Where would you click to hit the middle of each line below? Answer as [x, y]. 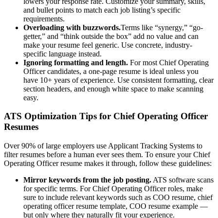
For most [144, 62]
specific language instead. [63, 54]
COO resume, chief [183, 198]
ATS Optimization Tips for [59, 116]
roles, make [184, 189]
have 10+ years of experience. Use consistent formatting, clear [118, 80]
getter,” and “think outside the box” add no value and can [111, 36]
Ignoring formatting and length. [76, 62]
